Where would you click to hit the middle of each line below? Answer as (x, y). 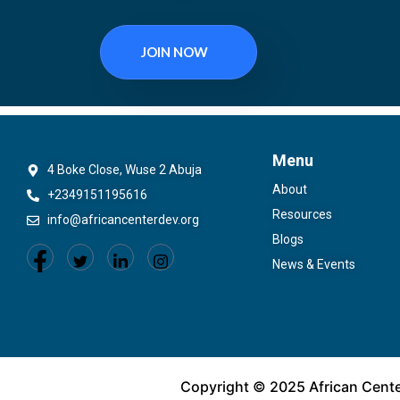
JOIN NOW (175, 52)
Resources (302, 214)
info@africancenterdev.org (123, 220)
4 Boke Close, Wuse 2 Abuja (124, 170)
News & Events (314, 264)
